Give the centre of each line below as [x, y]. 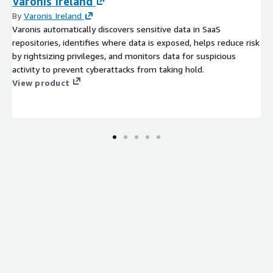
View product [41, 82]
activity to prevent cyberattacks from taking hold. [108, 69]
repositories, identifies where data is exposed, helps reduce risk [136, 42]
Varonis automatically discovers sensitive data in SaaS [116, 29]
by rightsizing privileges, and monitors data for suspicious [124, 55]
